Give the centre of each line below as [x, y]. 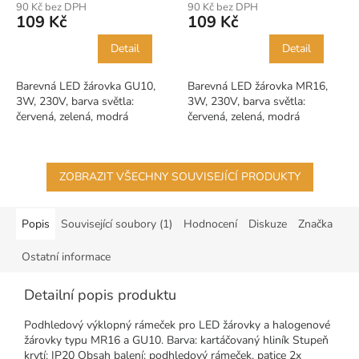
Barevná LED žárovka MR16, [258, 86]
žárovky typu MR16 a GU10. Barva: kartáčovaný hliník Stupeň [176, 340]
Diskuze [268, 224]
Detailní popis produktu [100, 294]
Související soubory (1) [117, 224]
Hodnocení [210, 224]
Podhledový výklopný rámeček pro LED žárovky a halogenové [177, 325]
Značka [315, 224]
